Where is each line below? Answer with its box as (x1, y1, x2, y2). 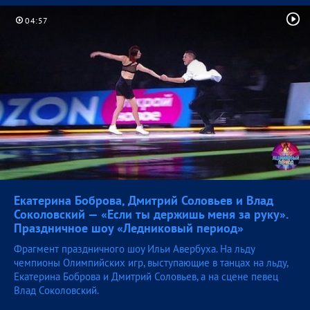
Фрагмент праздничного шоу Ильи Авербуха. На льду (14, 242, 255, 256)
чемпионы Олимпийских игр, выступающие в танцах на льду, (14, 256, 288, 270)
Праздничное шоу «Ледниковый (14, 220, 197, 237)
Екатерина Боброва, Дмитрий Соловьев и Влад (14, 192, 273, 209)
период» (197, 220, 244, 237)
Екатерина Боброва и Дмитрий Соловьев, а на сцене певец (14, 270, 278, 284)
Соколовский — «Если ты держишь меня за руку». (14, 206, 288, 223)
